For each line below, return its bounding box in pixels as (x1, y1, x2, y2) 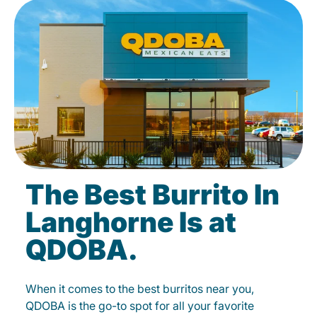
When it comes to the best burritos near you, (25, 282, 254, 296)
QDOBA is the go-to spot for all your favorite (25, 299, 254, 313)
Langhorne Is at (25, 205, 236, 238)
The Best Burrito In (25, 178, 279, 211)
